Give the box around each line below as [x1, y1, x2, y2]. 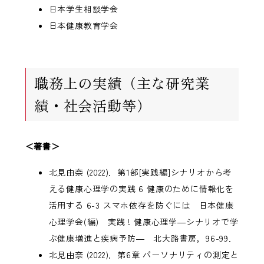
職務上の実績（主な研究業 [34, 72, 210, 94]
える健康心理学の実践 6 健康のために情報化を [48, 183, 235, 195]
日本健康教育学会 [48, 19, 119, 32]
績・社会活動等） [34, 95, 151, 116]
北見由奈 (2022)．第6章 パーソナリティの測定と [48, 249, 239, 261]
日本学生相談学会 [48, 3, 119, 15]
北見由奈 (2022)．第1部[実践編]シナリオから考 [48, 166, 232, 179]
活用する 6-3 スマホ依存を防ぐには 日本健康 [48, 199, 234, 212]
